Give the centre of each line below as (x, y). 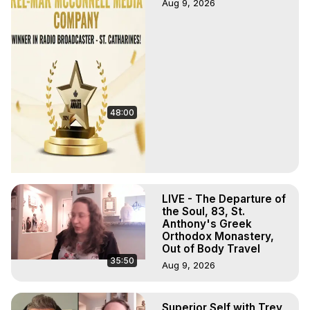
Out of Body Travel (211, 249)
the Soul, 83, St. (203, 212)
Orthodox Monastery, (218, 237)
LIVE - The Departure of (224, 199)
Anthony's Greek (207, 224)
